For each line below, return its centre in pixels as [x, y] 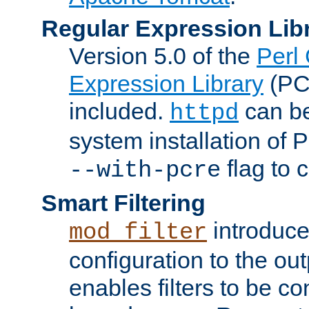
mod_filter [138, 232]
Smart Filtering [123, 202]
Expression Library [166, 83]
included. [119, 111]
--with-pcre [145, 170]
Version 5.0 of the [163, 56]
